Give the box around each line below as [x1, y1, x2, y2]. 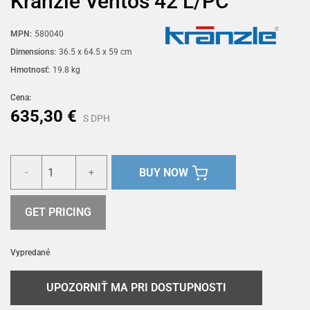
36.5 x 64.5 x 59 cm [59, 47, 132, 57]
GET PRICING [25, 206, 91, 219]
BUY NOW [139, 166, 189, 179]
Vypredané [10, 248, 50, 257]
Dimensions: [10, 47, 56, 57]
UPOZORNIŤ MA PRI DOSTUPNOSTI [46, 281, 226, 294]
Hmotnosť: [10, 65, 50, 75]
